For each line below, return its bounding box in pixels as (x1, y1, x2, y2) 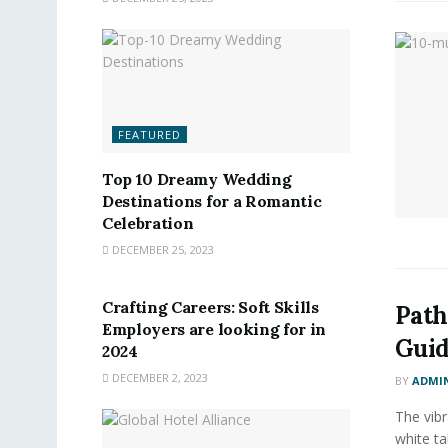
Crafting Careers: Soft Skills (102, 296, 319, 317)
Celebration (102, 212, 194, 233)
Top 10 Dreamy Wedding (102, 168, 292, 189)
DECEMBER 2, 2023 (109, 369, 208, 385)
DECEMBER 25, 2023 (109, 241, 214, 257)
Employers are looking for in (102, 318, 327, 339)
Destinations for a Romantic (102, 190, 322, 211)
